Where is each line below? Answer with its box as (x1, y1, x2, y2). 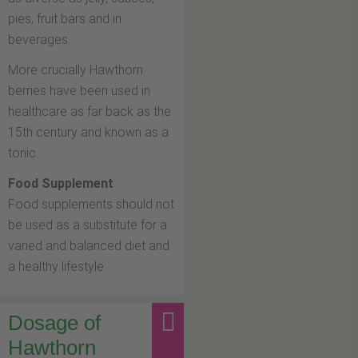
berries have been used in (8, 83, 150, 99)
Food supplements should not (8, 197, 174, 213)
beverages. (8, 32, 70, 48)
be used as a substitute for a (8, 217, 167, 233)
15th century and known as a (8, 125, 169, 141)
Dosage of (8, 312, 101, 335)
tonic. (8, 145, 38, 161)
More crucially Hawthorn (8, 62, 143, 78)
